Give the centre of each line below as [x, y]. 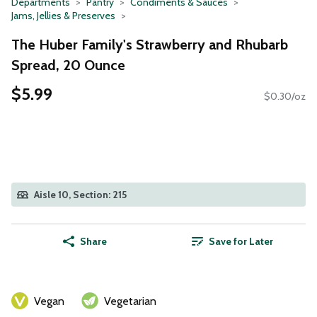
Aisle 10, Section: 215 [80, 195]
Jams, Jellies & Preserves [63, 16]
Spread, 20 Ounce [68, 65]
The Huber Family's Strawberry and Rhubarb [150, 44]
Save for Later [241, 242]
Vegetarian [130, 301]
